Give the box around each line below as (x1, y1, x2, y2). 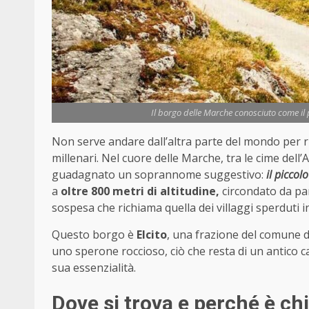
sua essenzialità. (52, 260, 136, 276)
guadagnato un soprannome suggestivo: (52, 167, 266, 183)
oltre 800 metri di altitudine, (61, 183, 219, 199)
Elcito (137, 227, 167, 243)
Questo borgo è (52, 227, 137, 243)
